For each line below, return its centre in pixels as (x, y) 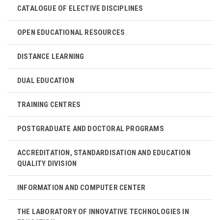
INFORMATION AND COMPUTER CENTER (82, 188)
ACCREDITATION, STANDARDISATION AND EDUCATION (104, 153)
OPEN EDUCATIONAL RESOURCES (71, 32)
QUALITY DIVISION (47, 164)
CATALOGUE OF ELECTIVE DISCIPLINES (80, 8)
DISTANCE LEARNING (51, 56)
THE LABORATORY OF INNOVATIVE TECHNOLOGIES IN (103, 212)
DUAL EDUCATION (46, 81)
